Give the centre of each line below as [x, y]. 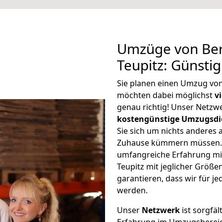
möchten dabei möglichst [166, 95]
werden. [132, 190]
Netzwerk [161, 210]
